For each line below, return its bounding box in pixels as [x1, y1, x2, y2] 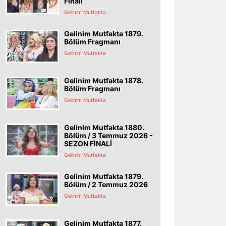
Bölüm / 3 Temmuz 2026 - [64, 131, 153, 140]
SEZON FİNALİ [64, 139, 112, 148]
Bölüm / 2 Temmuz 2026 [64, 180, 148, 189]
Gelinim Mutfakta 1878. [64, 76, 143, 85]
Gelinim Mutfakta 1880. [64, 123, 144, 132]
